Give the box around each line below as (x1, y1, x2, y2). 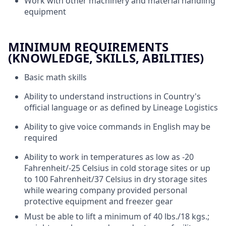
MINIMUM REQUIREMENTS (8, 38, 168, 55)
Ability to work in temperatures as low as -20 (24, 151, 194, 162)
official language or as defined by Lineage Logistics (24, 102, 218, 113)
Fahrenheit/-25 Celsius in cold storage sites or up (24, 162, 210, 174)
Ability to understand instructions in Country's (24, 91, 201, 102)
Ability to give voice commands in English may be (24, 121, 210, 132)
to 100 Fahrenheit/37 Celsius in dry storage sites (24, 174, 207, 185)
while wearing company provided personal (24, 185, 187, 196)
